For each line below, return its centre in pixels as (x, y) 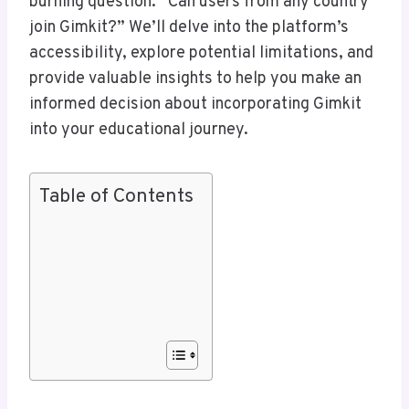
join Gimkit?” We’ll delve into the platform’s (189, 28)
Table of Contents (116, 197)
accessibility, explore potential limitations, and (201, 54)
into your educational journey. (139, 131)
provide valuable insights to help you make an (195, 79)
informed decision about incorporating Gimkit (195, 105)
